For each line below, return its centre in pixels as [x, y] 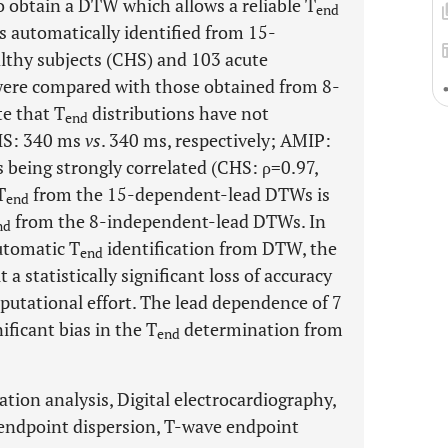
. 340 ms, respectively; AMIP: [216, 140]
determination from [261, 329]
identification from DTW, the [220, 248]
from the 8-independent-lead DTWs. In [168, 221]
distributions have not [178, 113]
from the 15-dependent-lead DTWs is [179, 194]
